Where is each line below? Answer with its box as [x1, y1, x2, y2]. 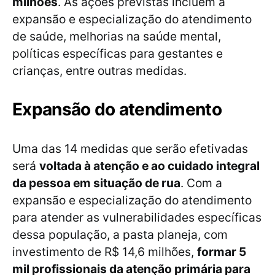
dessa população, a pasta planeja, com [12, 227, 228, 242]
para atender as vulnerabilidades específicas [12, 210, 261, 225]
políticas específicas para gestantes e [12, 46, 223, 61]
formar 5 [197, 244, 246, 260]
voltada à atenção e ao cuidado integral [39, 158, 260, 174]
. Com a [180, 176, 222, 191]
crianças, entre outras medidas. [12, 63, 187, 79]
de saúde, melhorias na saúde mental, [12, 29, 221, 44]
